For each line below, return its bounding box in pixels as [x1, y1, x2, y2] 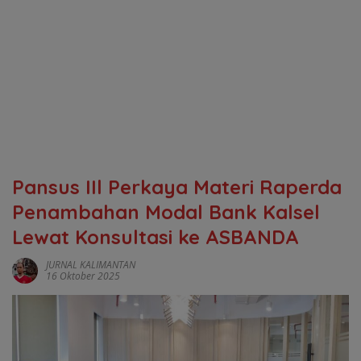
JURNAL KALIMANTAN [46, 258, 135, 272]
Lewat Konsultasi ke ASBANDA [12, 225, 299, 249]
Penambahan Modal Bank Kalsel [12, 200, 320, 224]
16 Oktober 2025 [46, 269, 120, 283]
